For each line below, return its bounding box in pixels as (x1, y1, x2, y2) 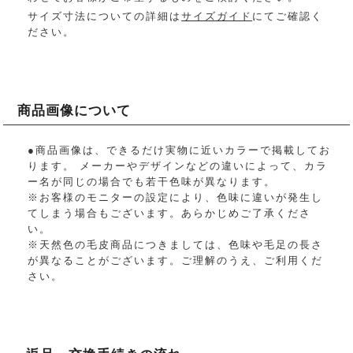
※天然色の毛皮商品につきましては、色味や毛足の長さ (28, 238, 324, 251)
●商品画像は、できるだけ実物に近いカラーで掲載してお (28, 143, 332, 156)
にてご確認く (252, 10, 324, 23)
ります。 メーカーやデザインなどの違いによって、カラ (28, 159, 329, 172)
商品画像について (17, 103, 132, 119)
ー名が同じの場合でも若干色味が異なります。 (28, 175, 277, 188)
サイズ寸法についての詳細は (28, 10, 182, 23)
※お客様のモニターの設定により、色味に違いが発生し (28, 191, 324, 203)
